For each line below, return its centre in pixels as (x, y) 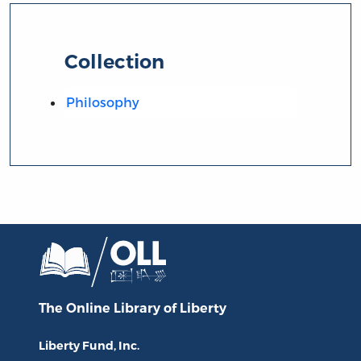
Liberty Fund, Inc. (89, 346)
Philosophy (102, 102)
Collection (115, 61)
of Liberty (195, 309)
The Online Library (101, 309)
